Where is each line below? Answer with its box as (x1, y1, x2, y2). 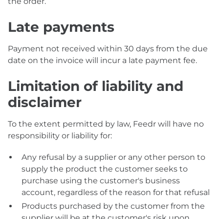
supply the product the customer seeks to (22, 164, 188, 174)
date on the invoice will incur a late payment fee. (8, 56, 197, 65)
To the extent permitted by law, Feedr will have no (8, 119, 204, 129)
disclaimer (8, 94, 82, 110)
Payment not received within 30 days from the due (8, 44, 208, 53)
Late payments (8, 19, 114, 35)
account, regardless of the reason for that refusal (22, 188, 210, 197)
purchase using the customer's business (22, 176, 180, 185)
